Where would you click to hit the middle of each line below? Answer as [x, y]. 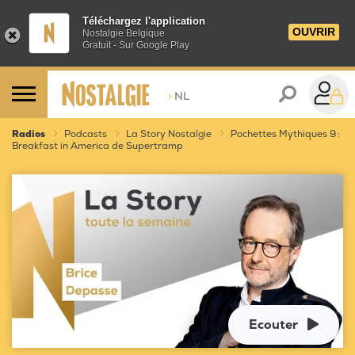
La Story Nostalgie [169, 134]
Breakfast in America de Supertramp [97, 146]
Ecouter [273, 324]
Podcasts [86, 134]
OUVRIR [314, 32]
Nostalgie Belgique [124, 33]
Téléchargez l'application [144, 21]
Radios [29, 134]
